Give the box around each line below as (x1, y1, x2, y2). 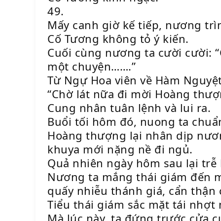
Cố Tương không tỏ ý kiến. (47, 31, 189, 46)
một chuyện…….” (47, 59, 136, 74)
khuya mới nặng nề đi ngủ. (47, 142, 193, 156)
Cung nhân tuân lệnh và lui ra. (47, 100, 211, 115)
